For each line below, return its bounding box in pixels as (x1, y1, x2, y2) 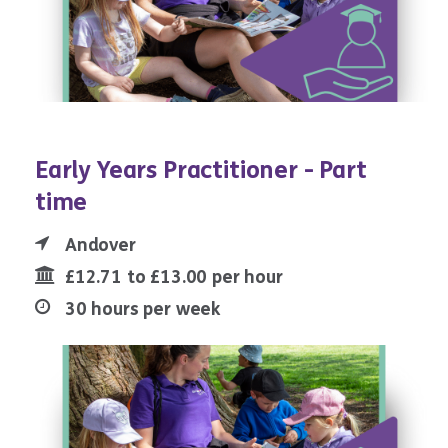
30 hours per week (65, 298, 221, 321)
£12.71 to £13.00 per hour (65, 266, 283, 289)
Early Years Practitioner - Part (35, 156, 367, 186)
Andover (65, 234, 136, 257)
